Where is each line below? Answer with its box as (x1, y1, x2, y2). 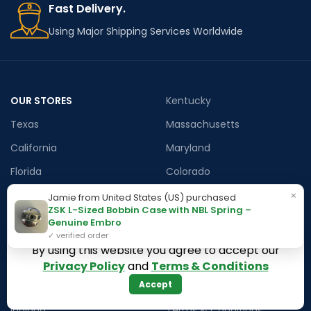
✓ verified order (48, 230, 108, 241)
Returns (166, 279, 203, 294)
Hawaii (10, 255, 41, 270)
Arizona (10, 211, 46, 226)
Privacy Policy (42, 258, 125, 274)
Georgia (10, 187, 49, 202)
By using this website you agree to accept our (31, 242, 280, 258)
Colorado (166, 164, 210, 178)
